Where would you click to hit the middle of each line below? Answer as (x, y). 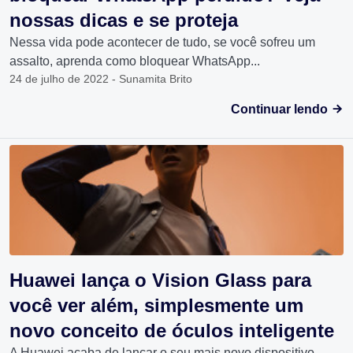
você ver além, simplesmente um (156, 306)
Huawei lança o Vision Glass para (160, 281)
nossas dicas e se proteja (124, 20)
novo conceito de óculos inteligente (172, 331)
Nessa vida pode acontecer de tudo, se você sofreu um (162, 43)
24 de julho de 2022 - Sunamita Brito (101, 79)
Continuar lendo (281, 110)
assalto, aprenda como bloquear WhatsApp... (135, 61)
